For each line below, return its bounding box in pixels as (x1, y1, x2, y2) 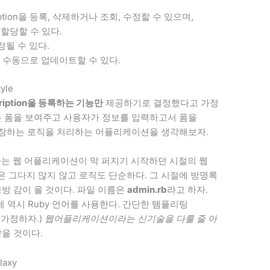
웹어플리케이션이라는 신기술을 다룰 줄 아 (45, 212, 218, 224)
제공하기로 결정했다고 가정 (103, 96, 219, 108)
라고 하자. (167, 183, 209, 195)
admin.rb (127, 183, 168, 195)
